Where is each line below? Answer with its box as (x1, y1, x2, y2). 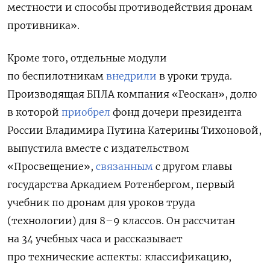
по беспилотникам (7, 70, 106, 83)
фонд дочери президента (110, 106, 242, 119)
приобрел (61, 106, 110, 119)
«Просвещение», (7, 160, 96, 173)
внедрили (106, 70, 157, 83)
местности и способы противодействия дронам (7, 1, 253, 14)
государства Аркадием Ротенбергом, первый (7, 178, 235, 191)
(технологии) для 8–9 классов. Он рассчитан (7, 215, 235, 227)
